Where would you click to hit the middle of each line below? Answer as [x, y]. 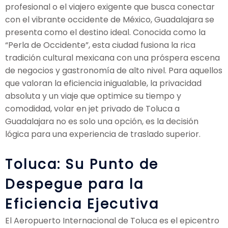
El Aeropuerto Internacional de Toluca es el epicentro [112, 220]
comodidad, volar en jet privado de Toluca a [92, 108]
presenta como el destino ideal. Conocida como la [105, 32]
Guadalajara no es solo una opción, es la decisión [102, 121]
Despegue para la [74, 184]
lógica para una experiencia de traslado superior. [103, 134]
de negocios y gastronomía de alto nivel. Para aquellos [114, 70]
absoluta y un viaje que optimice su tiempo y [93, 96]
